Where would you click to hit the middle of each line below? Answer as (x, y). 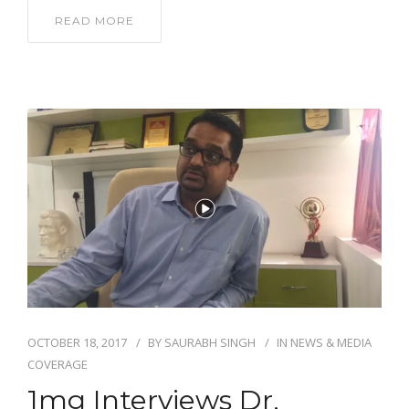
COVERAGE (58, 364)
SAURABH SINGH (210, 342)
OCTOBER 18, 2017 (77, 342)
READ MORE (94, 21)
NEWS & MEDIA (331, 342)
